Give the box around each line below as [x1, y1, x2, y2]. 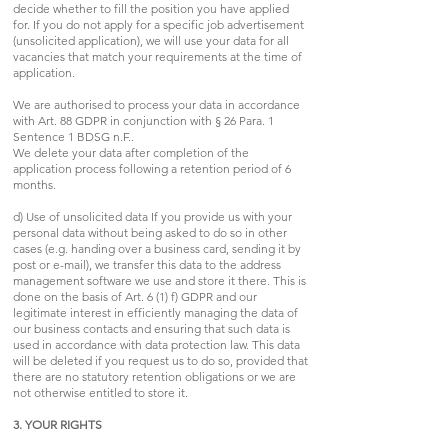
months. [13, 176, 59, 192]
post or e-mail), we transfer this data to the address [13, 256, 281, 272]
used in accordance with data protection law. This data [13, 336, 300, 352]
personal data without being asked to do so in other [13, 224, 287, 240]
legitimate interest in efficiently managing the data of [13, 304, 298, 320]
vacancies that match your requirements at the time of [13, 48, 302, 64]
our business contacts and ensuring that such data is [13, 320, 290, 336]
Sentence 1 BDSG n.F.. [13, 128, 134, 144]
